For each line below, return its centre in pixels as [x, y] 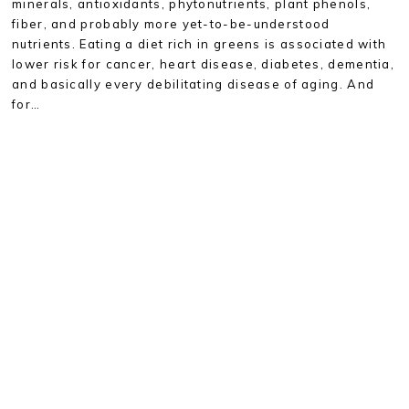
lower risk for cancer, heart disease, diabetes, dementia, [204, 64]
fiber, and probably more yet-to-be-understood [171, 24]
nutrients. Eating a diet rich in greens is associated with [199, 44]
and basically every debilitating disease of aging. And [194, 84]
